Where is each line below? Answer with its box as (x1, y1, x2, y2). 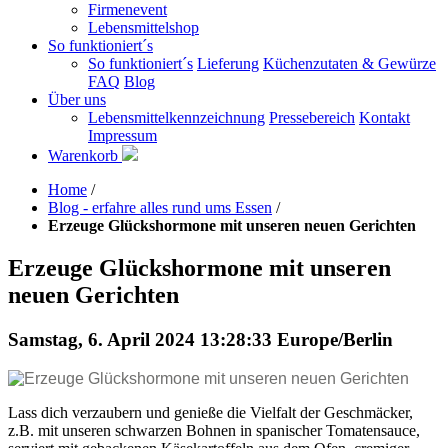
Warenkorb (48, 147, 122, 164)
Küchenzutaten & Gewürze (263, 55, 436, 72)
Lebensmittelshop (88, 19, 199, 36)
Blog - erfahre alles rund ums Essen (48, 199, 272, 216)
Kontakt (359, 109, 410, 126)
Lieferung (197, 55, 259, 72)
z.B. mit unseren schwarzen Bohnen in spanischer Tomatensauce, (8, 421, 420, 439)
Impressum (88, 127, 157, 144)
